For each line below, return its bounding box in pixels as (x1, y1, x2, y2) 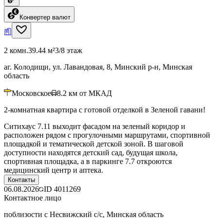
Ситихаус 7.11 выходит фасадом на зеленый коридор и (4, 122, 185, 130)
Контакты (8, 176, 35, 183)
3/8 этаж (55, 46, 82, 54)
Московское (12, 89, 51, 97)
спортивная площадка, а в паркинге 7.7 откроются (4, 157, 172, 165)
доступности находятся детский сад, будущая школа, (4, 148, 178, 157)
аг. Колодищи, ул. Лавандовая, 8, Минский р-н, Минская (4, 62, 192, 71)
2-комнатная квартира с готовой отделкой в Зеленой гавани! (4, 105, 205, 114)
